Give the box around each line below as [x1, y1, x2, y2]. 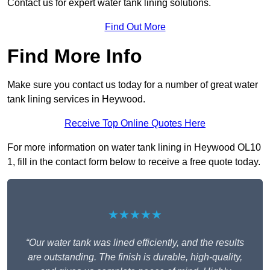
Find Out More [104, 22, 166, 33]
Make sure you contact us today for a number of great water [7, 80, 258, 90]
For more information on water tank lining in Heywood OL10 [7, 142, 261, 153]
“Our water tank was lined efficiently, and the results [26, 237, 244, 248]
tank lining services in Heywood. [7, 94, 145, 105]
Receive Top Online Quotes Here [64, 118, 206, 129]
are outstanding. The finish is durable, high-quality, [28, 252, 242, 263]
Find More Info [7, 45, 142, 67]
